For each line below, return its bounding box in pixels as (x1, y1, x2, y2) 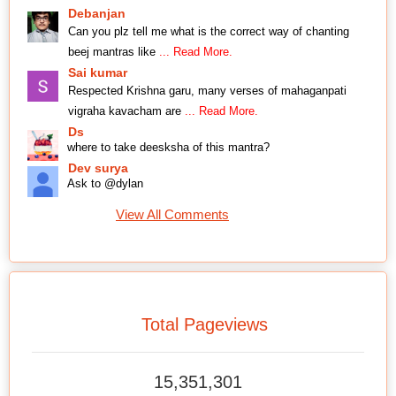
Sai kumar (68, 65, 127, 80)
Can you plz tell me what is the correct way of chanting (68, 25, 349, 39)
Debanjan (68, 6, 126, 21)
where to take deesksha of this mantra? (67, 141, 270, 155)
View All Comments (116, 207, 229, 223)
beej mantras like (68, 45, 159, 59)
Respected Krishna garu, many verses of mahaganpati (68, 84, 346, 98)
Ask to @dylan (67, 177, 143, 191)
